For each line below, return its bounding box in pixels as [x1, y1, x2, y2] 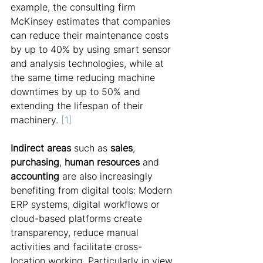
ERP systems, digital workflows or [11, 198, 163, 210]
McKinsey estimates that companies [11, 15, 173, 27]
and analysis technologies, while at [11, 58, 167, 69]
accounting [11, 170, 59, 182]
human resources [65, 156, 140, 168]
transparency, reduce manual [11, 227, 141, 238]
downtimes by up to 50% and [11, 86, 143, 97]
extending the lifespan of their [11, 100, 146, 112]
